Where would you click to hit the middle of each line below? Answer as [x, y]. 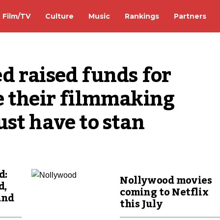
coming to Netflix [164, 192]
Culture [59, 16]
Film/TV [16, 16]
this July [141, 204]
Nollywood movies [166, 181]
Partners [190, 16]
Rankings [142, 16]
